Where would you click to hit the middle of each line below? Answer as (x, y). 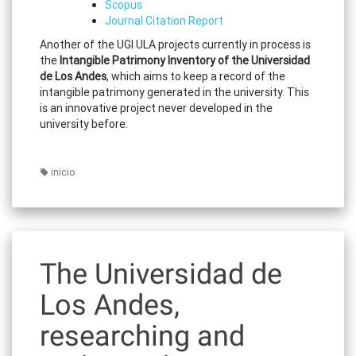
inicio (63, 172)
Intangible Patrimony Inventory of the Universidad (185, 61)
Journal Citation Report (164, 21)
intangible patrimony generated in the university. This (174, 93)
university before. (84, 124)
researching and (142, 337)
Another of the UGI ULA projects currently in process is (175, 45)
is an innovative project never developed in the (156, 108)
